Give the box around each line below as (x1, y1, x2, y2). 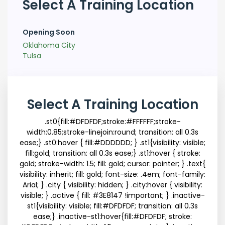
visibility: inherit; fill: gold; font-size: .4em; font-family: (20, 169, 205, 180)
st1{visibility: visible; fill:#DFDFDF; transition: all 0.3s (27, 201, 198, 211)
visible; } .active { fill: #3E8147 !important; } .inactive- (20, 190, 205, 201)
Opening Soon (23, 27, 75, 38)
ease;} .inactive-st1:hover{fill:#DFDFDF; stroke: (33, 211, 192, 222)
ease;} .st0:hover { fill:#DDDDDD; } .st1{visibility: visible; (20, 138, 205, 148)
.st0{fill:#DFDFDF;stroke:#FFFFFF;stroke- (44, 117, 181, 127)
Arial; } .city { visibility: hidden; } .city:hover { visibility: (23, 180, 202, 190)
